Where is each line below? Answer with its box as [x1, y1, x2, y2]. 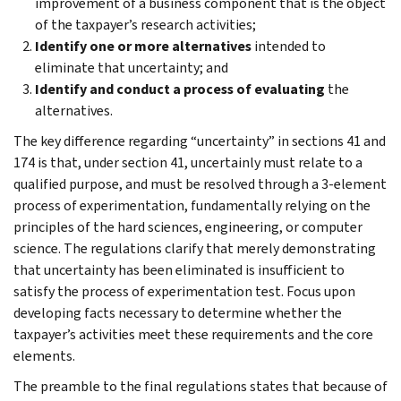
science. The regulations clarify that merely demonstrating [13, 238, 376, 258]
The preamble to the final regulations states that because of [13, 376, 388, 396]
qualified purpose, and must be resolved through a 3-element [13, 174, 387, 193]
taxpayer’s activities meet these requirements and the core [13, 324, 373, 344]
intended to [252, 36, 326, 55]
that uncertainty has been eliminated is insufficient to [13, 260, 345, 279]
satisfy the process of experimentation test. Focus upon [13, 281, 355, 301]
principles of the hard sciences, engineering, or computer [13, 217, 363, 236]
